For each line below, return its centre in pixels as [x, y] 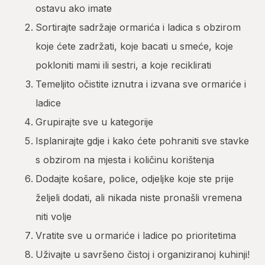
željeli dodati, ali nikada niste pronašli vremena [139, 198]
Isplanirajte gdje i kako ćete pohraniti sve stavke [142, 141]
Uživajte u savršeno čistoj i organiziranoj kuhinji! [143, 255]
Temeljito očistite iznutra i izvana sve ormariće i [141, 84]
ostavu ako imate [74, 9]
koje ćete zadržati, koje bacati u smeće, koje [134, 46]
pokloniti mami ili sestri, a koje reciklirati [123, 65]
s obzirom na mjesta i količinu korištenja [125, 160]
